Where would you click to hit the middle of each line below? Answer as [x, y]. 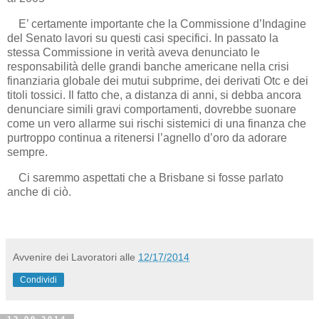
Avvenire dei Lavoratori [65, 257]
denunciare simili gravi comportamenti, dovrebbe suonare [152, 109]
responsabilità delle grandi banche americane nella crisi [148, 66]
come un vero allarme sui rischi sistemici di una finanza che [157, 123]
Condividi [38, 280]
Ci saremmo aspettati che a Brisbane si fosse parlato [145, 177]
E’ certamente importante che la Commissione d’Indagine [157, 23]
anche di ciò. [39, 192]
